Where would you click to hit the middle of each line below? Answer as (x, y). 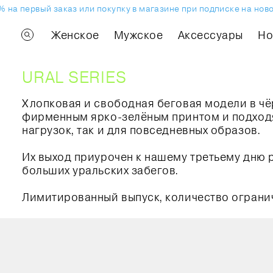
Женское (75, 35)
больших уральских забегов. (101, 170)
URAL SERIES (74, 77)
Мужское (138, 35)
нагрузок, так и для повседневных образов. (141, 130)
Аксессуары (210, 35)
